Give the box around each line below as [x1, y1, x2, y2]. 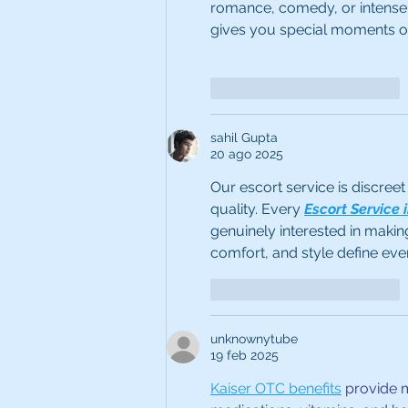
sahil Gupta [210, 129, 278, 145]
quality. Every [210, 199, 304, 218]
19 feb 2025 [210, 347, 279, 362]
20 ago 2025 [210, 146, 283, 161]
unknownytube [210, 331, 298, 346]
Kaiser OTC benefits [210, 379, 342, 397]
